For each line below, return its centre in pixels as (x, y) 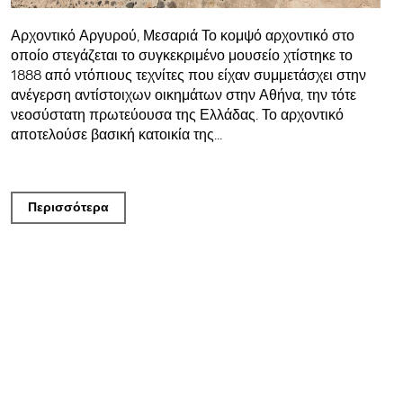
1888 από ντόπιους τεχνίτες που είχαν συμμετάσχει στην (188, 76)
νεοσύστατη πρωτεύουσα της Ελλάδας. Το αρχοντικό (177, 115)
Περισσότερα (68, 208)
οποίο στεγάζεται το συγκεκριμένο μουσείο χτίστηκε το (181, 56)
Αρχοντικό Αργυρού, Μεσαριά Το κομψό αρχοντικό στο (182, 36)
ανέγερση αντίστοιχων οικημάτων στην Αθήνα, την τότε (183, 95)
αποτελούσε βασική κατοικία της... (116, 135)
